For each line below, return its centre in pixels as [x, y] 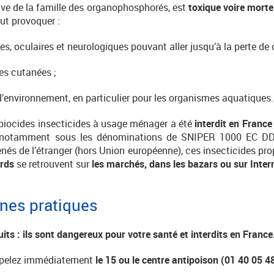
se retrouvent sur [53, 164]
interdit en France [233, 123]
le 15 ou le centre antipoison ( [160, 260]
